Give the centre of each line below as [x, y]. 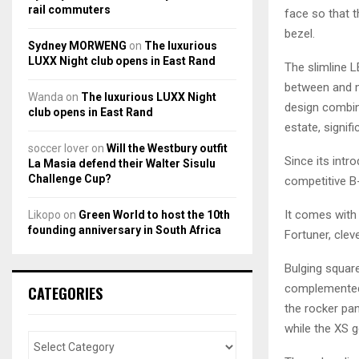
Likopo [44, 214]
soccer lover [58, 148]
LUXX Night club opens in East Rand [122, 61]
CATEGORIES [65, 293]
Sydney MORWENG [77, 45]
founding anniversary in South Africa [125, 230]
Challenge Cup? [70, 178]
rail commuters [69, 9]
